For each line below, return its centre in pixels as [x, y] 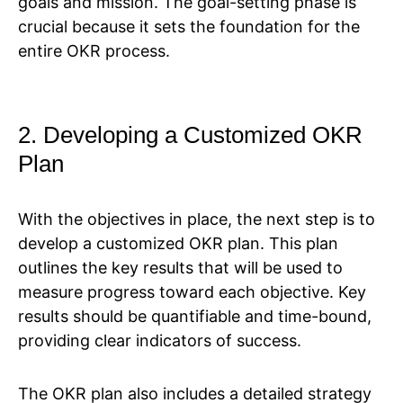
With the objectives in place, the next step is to [197, 219]
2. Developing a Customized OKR [190, 135]
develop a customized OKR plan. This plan [178, 244]
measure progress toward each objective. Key [192, 292]
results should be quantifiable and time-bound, [195, 317]
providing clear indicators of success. [160, 341]
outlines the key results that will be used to [180, 268]
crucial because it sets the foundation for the [189, 27]
